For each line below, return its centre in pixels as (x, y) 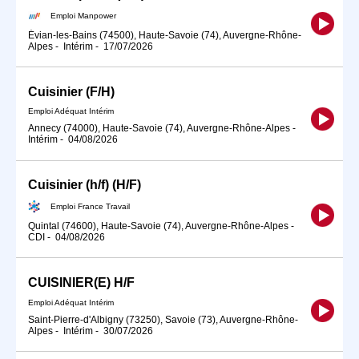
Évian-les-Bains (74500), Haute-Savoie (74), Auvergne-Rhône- (165, 35)
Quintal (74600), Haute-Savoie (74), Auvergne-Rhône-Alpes (158, 226)
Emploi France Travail (90, 206)
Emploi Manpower (83, 15)
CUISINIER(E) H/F (81, 283)
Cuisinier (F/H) (71, 91)
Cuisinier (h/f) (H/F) (85, 185)
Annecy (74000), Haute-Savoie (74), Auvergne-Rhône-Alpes (159, 129)
